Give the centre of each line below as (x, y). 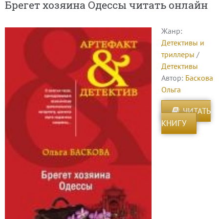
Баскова (199, 78)
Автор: (173, 78)
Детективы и (183, 43)
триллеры (178, 54)
